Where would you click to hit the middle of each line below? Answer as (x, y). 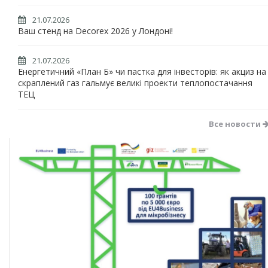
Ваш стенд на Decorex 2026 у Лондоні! (95, 31)
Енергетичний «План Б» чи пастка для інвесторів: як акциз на (142, 71)
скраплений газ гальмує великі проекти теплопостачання (135, 83)
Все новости (236, 124)
